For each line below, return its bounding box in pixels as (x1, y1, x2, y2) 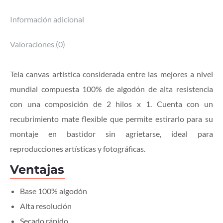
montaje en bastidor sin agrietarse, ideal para (10, 128, 213, 138)
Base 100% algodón (20, 186, 87, 196)
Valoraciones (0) (10, 39, 65, 49)
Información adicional (10, 14, 84, 24)
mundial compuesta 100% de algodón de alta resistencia (10, 84, 213, 94)
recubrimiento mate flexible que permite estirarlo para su (10, 113, 213, 123)
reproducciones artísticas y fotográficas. (10, 143, 145, 153)
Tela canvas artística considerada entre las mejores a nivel (10, 69, 213, 79)
